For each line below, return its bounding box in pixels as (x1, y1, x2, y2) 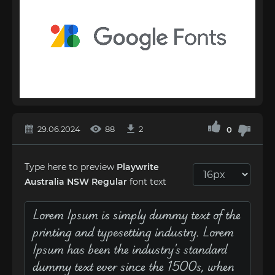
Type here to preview (25, 161, 117, 172)
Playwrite (117, 161, 159, 172)
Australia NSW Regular (25, 176, 127, 187)
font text (127, 176, 166, 187)
